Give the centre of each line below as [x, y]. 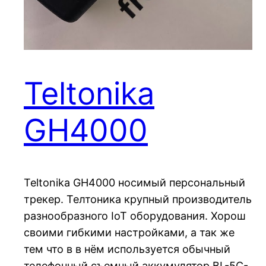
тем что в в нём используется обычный [127, 249]
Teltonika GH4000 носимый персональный [134, 182]
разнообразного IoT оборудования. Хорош [135, 216]
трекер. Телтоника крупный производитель [138, 199]
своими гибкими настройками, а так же [129, 232]
